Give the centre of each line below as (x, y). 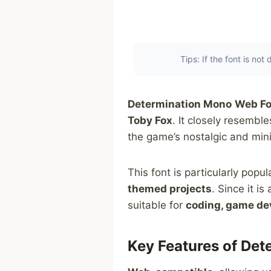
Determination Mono (180, 104)
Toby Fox (150, 121)
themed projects (170, 189)
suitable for (157, 205)
